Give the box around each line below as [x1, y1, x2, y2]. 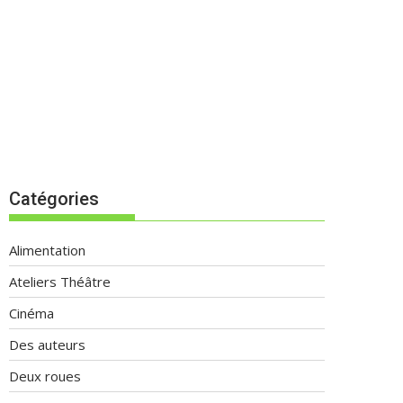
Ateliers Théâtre [9, 273, 111, 291]
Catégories [9, 188, 99, 210]
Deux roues [9, 367, 81, 385]
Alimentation [9, 241, 85, 259]
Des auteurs [9, 336, 85, 354]
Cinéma [9, 304, 54, 322]
